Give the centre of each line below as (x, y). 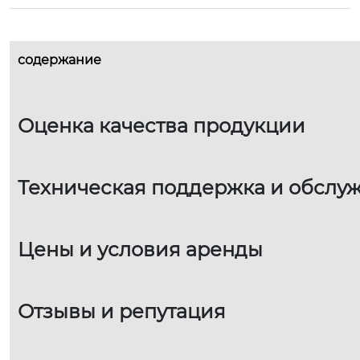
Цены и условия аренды (140, 250)
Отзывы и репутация (122, 312)
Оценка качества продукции (162, 126)
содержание (59, 60)
